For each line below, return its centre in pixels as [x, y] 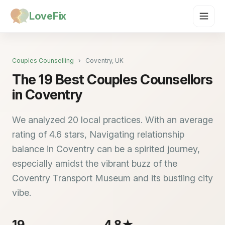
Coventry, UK [104, 61]
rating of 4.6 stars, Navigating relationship [98, 134]
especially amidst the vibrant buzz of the [95, 163]
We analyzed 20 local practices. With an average [113, 120]
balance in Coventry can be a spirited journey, [106, 149]
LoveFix [48, 16]
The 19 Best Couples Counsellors [113, 80]
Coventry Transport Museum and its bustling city [113, 178]
